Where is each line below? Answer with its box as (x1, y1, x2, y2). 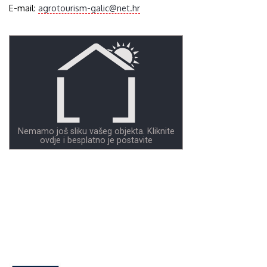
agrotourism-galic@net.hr (38, 2, 141, 13)
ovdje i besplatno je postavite (39, 135, 153, 146)
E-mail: (9, 2, 39, 13)
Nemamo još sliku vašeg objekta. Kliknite (17, 126, 175, 137)
